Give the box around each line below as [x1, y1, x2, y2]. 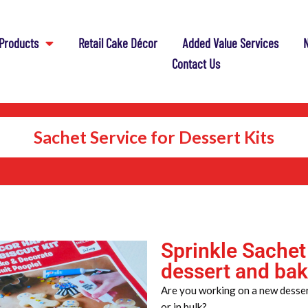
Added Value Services [182, 34, 279, 51]
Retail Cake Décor [78, 34, 158, 51]
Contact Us [171, 55, 220, 71]
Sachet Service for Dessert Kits [34, 126, 274, 147]
